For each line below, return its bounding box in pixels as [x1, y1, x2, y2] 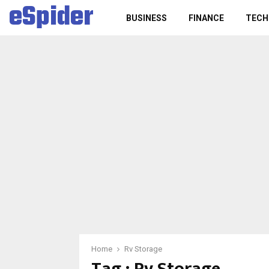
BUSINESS [126, 13, 167, 23]
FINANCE [189, 13, 224, 23]
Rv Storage [124, 244, 162, 253]
